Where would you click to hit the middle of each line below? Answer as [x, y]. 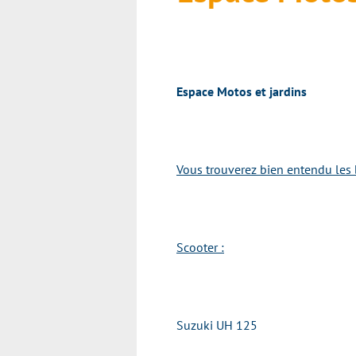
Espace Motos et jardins [242, 91]
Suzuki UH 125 [217, 325]
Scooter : [200, 247]
